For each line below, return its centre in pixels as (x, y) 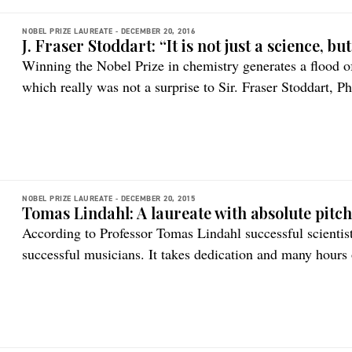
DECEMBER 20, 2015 (158, 198)
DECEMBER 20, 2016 (158, 31)
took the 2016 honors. (84, 108)
